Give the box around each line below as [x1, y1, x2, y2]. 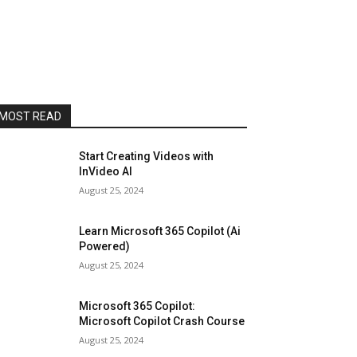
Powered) [79, 240, 131, 253]
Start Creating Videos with [79, 150, 214, 163]
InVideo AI [79, 165, 133, 178]
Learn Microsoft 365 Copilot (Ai [79, 225, 241, 238]
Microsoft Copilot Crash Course [79, 315, 245, 328]
